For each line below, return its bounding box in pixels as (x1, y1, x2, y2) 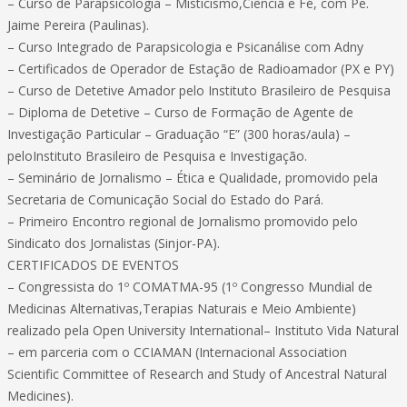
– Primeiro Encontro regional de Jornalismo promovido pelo (7, 213, 358, 230)
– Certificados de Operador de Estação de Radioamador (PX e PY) (7, 60, 394, 77)
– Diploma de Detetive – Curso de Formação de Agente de (7, 104, 353, 121)
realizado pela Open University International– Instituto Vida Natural (7, 322, 399, 339)
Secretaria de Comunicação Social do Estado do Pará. (7, 191, 323, 208)
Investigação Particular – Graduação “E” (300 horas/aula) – (7, 125, 351, 143)
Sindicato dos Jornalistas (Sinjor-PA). (7, 234, 220, 252)
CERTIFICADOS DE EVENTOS (7, 256, 179, 273)
